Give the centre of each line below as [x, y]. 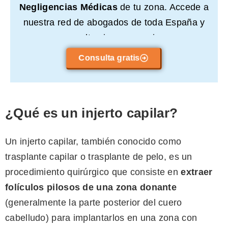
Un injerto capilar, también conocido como [93, 142]
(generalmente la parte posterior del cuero [94, 203]
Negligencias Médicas [68, 7]
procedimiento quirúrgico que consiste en [93, 172]
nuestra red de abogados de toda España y [114, 23]
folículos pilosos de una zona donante [91, 188]
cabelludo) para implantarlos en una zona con [101, 218]
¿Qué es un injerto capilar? [92, 113]
